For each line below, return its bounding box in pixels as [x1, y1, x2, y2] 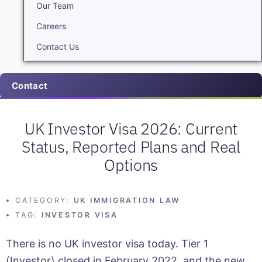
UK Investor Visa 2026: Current [24, 118, 238, 139]
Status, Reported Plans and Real [22, 136, 240, 157]
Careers [36, 20, 66, 31]
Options [104, 154, 158, 175]
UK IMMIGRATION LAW [73, 195, 181, 205]
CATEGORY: [15, 195, 70, 205]
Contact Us [36, 41, 79, 51]
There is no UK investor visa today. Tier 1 [6, 237, 208, 250]
